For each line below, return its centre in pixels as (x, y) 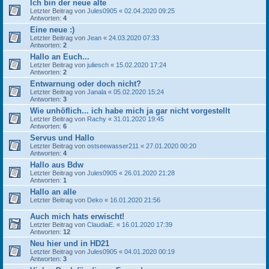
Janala (97, 92)
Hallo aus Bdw (57, 165)
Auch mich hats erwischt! (77, 216)
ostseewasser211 (113, 146)
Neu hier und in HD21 (70, 243)
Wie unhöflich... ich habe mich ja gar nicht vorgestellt (130, 111)
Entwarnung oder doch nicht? (86, 84)
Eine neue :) (52, 30)
